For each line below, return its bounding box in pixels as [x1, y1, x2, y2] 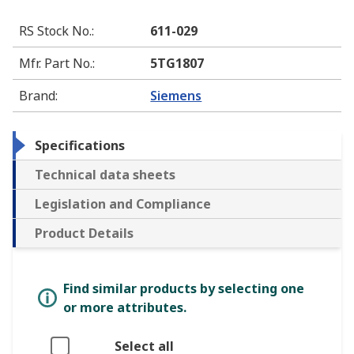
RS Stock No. [19, 22, 92, 40]
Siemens [150, 87, 202, 105]
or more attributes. [63, 299, 186, 317]
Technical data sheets [35, 166, 175, 184]
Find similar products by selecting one [63, 280, 304, 298]
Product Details [35, 224, 134, 243]
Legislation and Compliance [35, 195, 211, 213]
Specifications [35, 137, 125, 155]
